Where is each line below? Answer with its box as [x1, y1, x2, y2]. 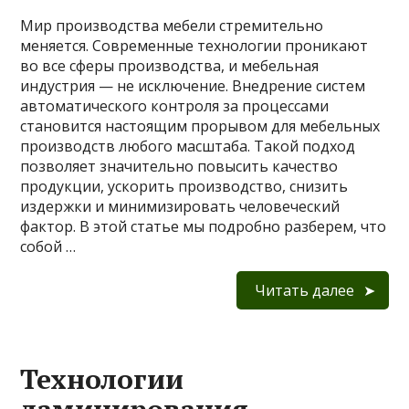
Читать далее [254, 280, 354, 301]
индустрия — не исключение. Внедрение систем [20, 76, 366, 97]
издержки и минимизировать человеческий [20, 196, 341, 217]
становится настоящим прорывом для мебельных [20, 116, 381, 137]
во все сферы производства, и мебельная [20, 56, 320, 77]
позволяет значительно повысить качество [20, 156, 339, 177]
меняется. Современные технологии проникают [20, 36, 369, 57]
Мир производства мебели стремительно [20, 16, 324, 37]
